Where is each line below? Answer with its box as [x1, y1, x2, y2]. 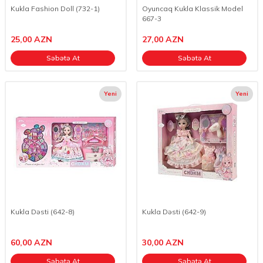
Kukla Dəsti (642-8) [11, 207, 75, 216]
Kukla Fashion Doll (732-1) [11, 4, 100, 13]
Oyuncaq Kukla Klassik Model [142, 4, 243, 13]
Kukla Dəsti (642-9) [142, 207, 206, 216]
